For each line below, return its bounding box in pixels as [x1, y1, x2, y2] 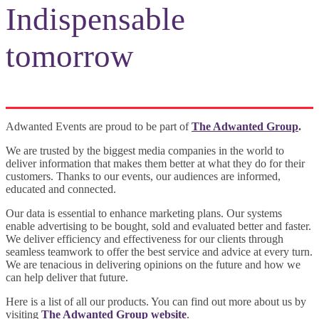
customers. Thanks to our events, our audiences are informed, [6, 170, 281, 182]
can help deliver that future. [6, 271, 128, 283]
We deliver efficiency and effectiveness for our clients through [6, 233, 283, 245]
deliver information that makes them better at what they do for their [6, 157, 305, 169]
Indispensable [6, 1, 185, 37]
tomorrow [6, 38, 134, 74]
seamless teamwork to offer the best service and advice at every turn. [6, 246, 313, 258]
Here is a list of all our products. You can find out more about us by [6, 296, 306, 308]
